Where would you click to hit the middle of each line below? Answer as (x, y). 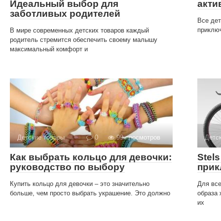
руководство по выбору (67, 167)
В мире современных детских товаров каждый (79, 30)
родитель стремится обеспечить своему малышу (84, 39)
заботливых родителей (65, 13)
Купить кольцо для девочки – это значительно (80, 184)
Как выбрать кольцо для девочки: (91, 157)
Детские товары (41, 137)
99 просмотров (137, 137)
